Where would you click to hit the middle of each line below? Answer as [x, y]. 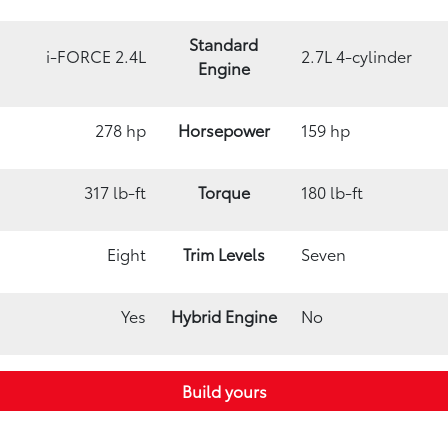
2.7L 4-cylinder [356, 55]
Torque [223, 191]
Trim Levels [223, 253]
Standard [223, 43]
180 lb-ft [332, 191]
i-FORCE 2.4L [96, 55]
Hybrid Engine [223, 315]
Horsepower [223, 129]
